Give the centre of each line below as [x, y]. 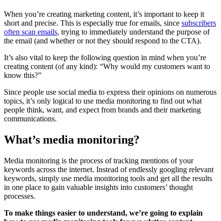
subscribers [199, 23]
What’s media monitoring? [72, 139]
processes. [20, 196]
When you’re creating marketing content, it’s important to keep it [104, 14]
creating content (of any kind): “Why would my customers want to [107, 66]
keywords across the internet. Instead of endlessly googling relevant [109, 169]
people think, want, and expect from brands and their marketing [102, 110]
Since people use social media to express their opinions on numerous [110, 92]
